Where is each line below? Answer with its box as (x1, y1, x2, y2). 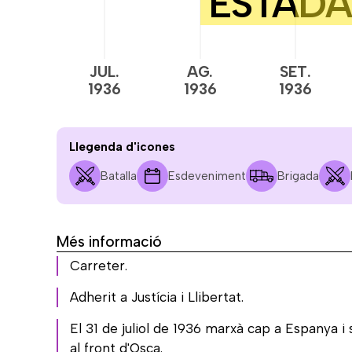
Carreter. (70, 257, 127, 273)
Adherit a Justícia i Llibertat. (70, 288, 244, 305)
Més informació (57, 232, 162, 251)
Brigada (277, 168, 319, 183)
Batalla (101, 168, 137, 183)
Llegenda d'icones (69, 139, 175, 154)
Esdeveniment (168, 168, 246, 183)
